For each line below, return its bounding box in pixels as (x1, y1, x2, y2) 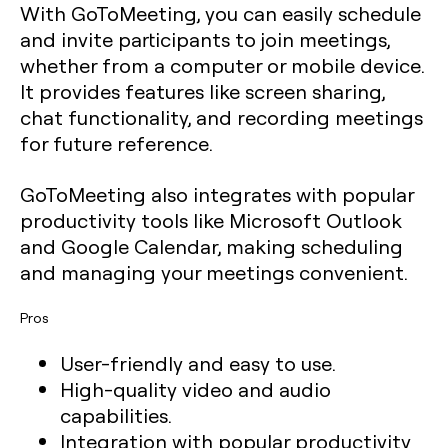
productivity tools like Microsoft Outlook (20, 207, 402, 233)
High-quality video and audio (60, 376, 331, 402)
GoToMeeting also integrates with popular (20, 181, 414, 207)
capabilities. (60, 402, 172, 428)
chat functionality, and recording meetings (20, 104, 423, 130)
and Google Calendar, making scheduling (20, 233, 403, 259)
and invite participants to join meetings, (20, 26, 390, 52)
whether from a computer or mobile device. (20, 52, 424, 78)
